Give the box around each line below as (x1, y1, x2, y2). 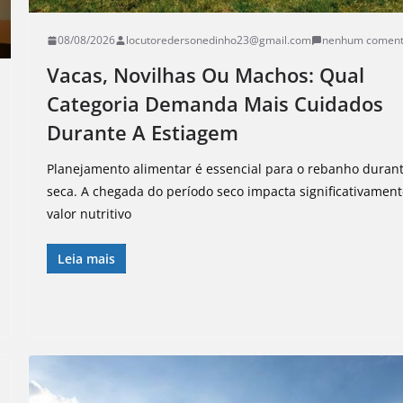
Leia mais (58, 250, 116, 268)
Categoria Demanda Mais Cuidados (47, 90, 384, 118)
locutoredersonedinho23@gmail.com (126, 32, 312, 49)
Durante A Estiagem (47, 119, 239, 147)
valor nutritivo (47, 205, 132, 223)
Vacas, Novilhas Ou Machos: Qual (47, 61, 365, 89)
